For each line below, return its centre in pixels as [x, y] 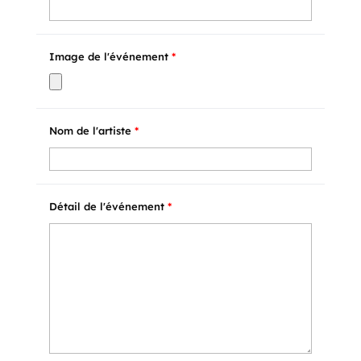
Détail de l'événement [108, 206]
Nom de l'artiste [91, 131]
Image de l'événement [110, 56]
